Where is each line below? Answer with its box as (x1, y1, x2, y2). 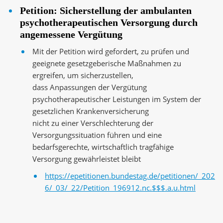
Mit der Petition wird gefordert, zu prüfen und (32, 46, 189, 56)
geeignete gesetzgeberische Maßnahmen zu (32, 58, 181, 68)
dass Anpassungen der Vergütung (32, 82, 147, 92)
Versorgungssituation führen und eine (32, 130, 162, 140)
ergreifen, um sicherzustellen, (32, 70, 135, 80)
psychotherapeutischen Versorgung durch (20, 17, 198, 28)
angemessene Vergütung (20, 29, 122, 40)
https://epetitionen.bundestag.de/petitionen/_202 (45, 171, 215, 181)
